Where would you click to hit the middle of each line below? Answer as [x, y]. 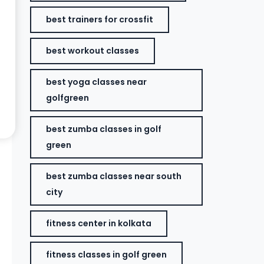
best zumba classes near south [114, 176]
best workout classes [93, 51]
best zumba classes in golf [104, 129]
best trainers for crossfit [100, 19]
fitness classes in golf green [107, 255]
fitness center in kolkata [99, 223]
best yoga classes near [97, 82]
